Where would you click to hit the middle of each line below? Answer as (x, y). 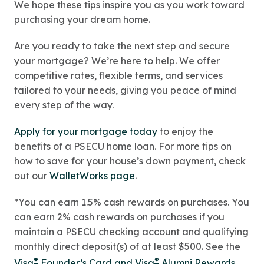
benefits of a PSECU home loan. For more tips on (123, 146)
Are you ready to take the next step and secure (122, 46)
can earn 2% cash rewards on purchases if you (119, 217)
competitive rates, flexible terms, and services (118, 76)
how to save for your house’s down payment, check (130, 161)
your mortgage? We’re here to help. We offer (117, 61)
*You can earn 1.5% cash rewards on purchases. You (132, 202)
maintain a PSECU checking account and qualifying (131, 232)
